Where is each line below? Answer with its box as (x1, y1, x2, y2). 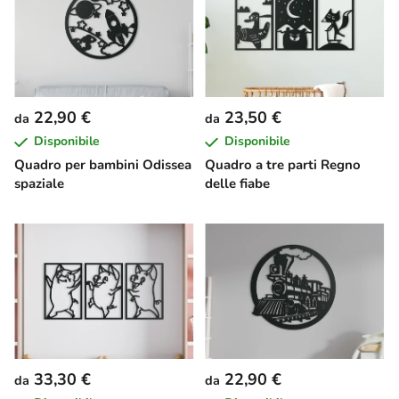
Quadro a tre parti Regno (205, 156, 361, 175)
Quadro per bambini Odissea (14, 156, 191, 175)
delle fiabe (205, 175, 270, 193)
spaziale (14, 175, 64, 193)
